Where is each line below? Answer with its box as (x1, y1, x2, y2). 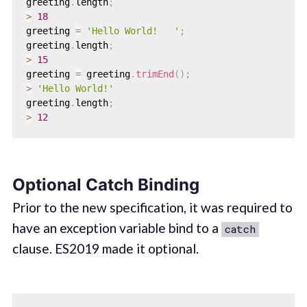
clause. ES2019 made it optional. (12, 241, 199, 257)
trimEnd (135, 69, 174, 80)
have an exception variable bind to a (12, 220, 221, 236)
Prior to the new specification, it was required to (12, 199, 293, 216)
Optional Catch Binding (12, 175, 199, 195)
